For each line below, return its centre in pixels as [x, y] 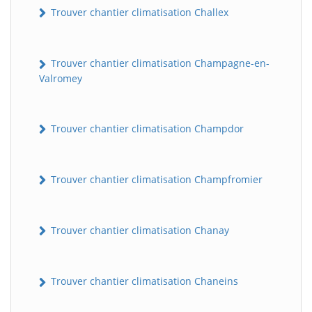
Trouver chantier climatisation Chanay [139, 231]
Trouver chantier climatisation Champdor [146, 128]
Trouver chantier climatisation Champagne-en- [159, 63]
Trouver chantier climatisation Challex [138, 13]
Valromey [61, 78]
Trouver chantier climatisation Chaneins [143, 281]
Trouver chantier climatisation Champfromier [155, 179]
